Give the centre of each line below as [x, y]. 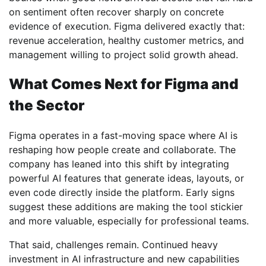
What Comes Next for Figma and [123, 84]
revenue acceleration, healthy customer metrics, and [126, 40]
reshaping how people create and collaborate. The [122, 149]
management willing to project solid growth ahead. [123, 54]
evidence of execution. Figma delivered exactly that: [127, 26]
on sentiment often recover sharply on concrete [116, 12]
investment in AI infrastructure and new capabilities [124, 259]
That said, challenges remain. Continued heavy [113, 244]
